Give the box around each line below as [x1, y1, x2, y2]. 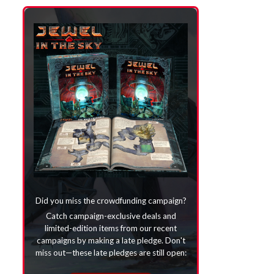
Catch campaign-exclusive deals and [45, 210, 176, 221]
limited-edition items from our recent [45, 223, 177, 233]
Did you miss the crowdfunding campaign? [35, 196, 187, 206]
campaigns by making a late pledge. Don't [36, 235, 185, 245]
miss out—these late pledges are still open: [35, 247, 187, 257]
